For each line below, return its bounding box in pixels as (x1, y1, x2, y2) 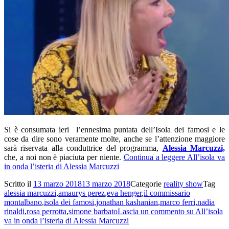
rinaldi (4, 207, 25, 216)
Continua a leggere (123, 153, 188, 162)
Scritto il (4, 179, 33, 189)
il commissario (144, 189, 190, 198)
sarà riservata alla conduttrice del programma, (4, 144, 163, 153)
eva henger (107, 189, 142, 198)
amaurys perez (58, 189, 105, 198)
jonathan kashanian (96, 198, 158, 207)
